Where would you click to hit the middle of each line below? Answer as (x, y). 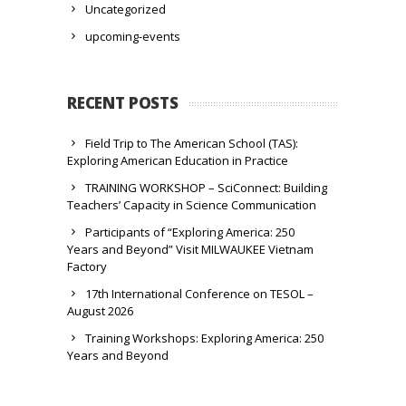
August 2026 (100, 311)
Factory (87, 266)
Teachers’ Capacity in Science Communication (192, 205)
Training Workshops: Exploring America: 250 (204, 338)
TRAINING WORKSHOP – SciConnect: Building (206, 188)
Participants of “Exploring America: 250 (190, 232)
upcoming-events (133, 36)
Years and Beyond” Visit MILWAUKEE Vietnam (190, 249)
